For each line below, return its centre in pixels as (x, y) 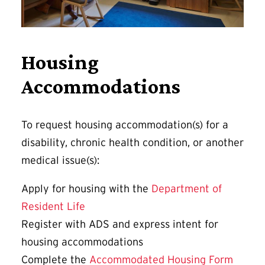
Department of (187, 189)
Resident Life (53, 207)
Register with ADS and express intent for (120, 224)
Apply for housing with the (86, 189)
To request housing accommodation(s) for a (125, 125)
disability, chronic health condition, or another (132, 143)
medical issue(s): (62, 161)
